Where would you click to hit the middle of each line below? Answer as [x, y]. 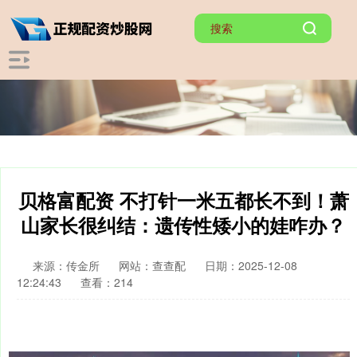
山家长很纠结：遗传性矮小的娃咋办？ [183, 225]
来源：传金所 [68, 265]
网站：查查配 [152, 265]
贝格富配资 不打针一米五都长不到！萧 [183, 200]
